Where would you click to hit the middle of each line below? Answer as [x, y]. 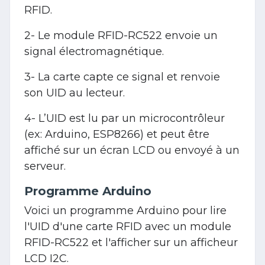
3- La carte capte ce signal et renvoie [122, 77]
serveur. [45, 166]
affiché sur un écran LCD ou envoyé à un [132, 150]
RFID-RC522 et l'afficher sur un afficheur [131, 242]
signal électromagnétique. [94, 51]
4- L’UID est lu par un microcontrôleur [125, 118]
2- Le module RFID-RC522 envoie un [121, 35]
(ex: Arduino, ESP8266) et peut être [117, 134]
